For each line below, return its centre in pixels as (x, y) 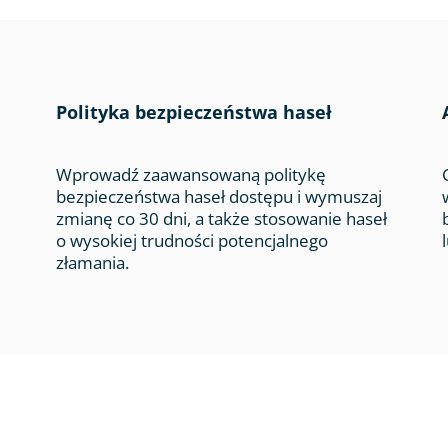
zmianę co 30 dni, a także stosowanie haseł (222, 218)
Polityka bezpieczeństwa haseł (194, 112)
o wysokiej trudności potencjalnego (192, 240)
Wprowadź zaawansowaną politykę (191, 174)
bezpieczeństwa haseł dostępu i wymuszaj (219, 196)
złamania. (93, 262)
